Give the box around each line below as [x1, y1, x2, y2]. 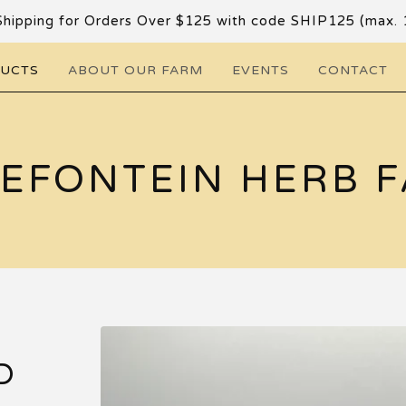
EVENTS [232, 63, 289, 78]
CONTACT [318, 63, 388, 78]
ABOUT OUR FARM [68, 63, 203, 78]
